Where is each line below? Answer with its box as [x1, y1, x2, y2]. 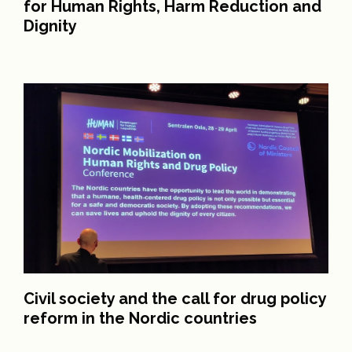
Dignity [24, 16, 77, 35]
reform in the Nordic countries [24, 309, 257, 328]
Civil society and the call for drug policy [24, 289, 326, 309]
